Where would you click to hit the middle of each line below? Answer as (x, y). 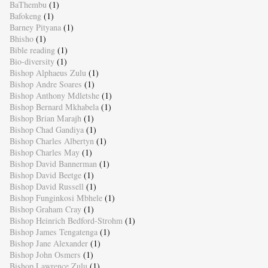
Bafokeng (25, 16)
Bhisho (21, 39)
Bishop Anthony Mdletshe (54, 96)
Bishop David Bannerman (53, 164)
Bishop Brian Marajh (45, 118)
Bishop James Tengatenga (53, 232)
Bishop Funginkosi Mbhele (56, 198)
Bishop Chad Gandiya (46, 130)
